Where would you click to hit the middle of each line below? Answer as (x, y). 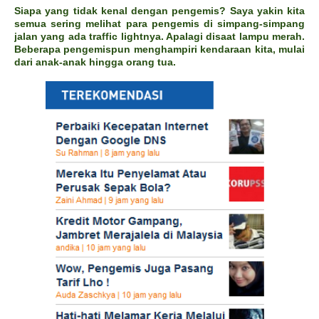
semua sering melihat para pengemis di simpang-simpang (159, 23)
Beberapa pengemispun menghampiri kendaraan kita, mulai (159, 49)
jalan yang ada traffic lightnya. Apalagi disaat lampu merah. (159, 36)
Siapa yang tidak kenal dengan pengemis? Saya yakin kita (159, 10)
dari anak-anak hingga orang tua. (95, 62)
